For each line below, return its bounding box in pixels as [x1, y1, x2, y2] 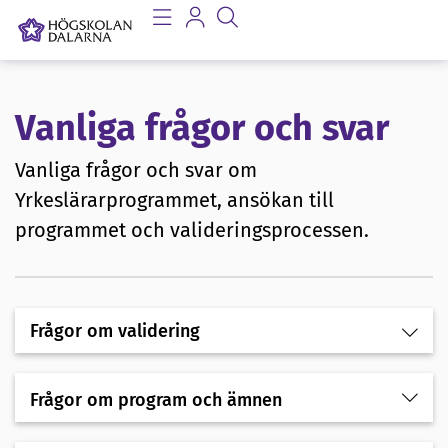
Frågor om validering [30, 320, 200, 343]
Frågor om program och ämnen [30, 389, 282, 412]
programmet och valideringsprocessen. [15, 218, 369, 243]
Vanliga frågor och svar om [15, 158, 257, 183]
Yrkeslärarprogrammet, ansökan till [15, 188, 334, 213]
